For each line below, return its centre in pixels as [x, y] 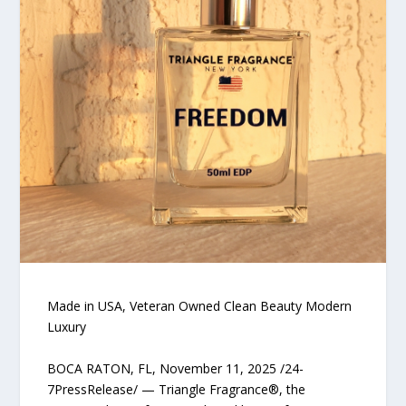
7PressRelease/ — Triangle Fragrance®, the [177, 389]
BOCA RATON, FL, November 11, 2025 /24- [176, 368]
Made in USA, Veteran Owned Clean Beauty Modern [200, 306]
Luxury [67, 327]
